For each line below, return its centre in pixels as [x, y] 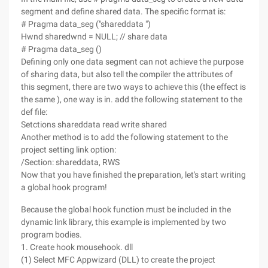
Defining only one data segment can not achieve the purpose [132, 62]
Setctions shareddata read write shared [94, 124]
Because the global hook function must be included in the [126, 209]
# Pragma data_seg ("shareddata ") [86, 24]
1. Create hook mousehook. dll [77, 247]
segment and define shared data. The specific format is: [123, 11]
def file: [34, 112]
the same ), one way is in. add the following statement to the [132, 99]
